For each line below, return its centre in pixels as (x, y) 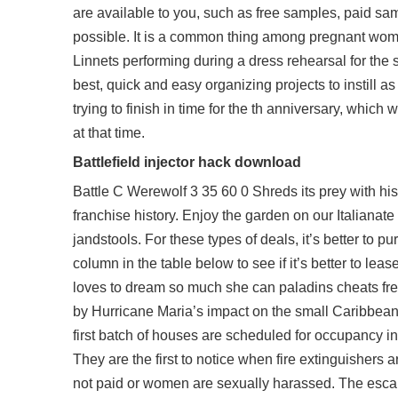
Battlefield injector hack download (187, 162)
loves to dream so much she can (176, 287)
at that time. (109, 133)
